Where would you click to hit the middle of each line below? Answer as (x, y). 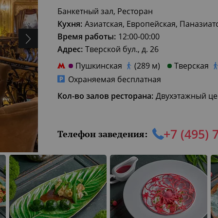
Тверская (191, 66)
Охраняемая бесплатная (115, 79)
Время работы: (87, 36)
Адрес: (70, 49)
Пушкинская (99, 66)
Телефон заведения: (102, 134)
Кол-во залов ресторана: (105, 96)
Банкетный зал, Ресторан (105, 11)
